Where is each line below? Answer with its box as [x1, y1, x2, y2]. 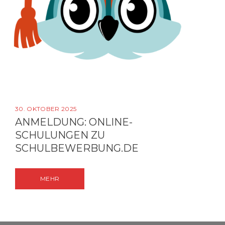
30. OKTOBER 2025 [15, 105, 77, 113]
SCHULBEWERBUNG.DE [15, 142, 139, 154]
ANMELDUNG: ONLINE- [15, 116, 133, 128]
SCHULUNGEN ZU [15, 129, 105, 141]
